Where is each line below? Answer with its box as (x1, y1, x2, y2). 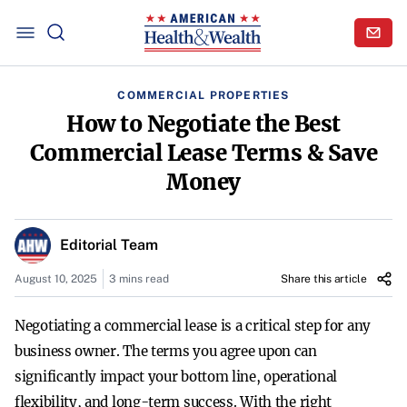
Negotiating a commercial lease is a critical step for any (15, 317, 371, 334)
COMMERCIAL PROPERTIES (117, 89, 290, 102)
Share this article (281, 273, 367, 285)
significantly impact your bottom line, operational (15, 368, 338, 385)
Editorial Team (60, 236, 158, 253)
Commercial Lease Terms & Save (29, 139, 378, 167)
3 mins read (109, 273, 169, 285)
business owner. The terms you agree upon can (15, 342, 317, 360)
